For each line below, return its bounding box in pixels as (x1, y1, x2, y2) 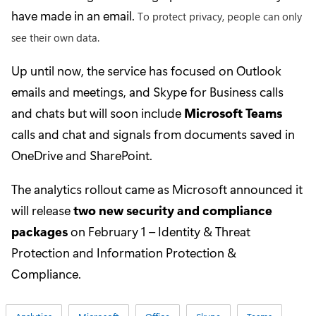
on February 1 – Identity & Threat (68, 222, 250, 240)
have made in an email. (11, 6, 138, 24)
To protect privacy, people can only (138, 8, 302, 23)
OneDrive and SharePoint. (11, 146, 152, 164)
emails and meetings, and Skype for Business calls (11, 83, 284, 100)
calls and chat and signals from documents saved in (11, 125, 295, 142)
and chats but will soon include (11, 104, 184, 121)
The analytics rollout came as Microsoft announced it (11, 180, 303, 197)
